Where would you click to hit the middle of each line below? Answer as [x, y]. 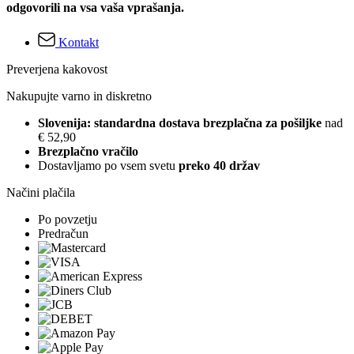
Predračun [63, 233]
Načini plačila [41, 192]
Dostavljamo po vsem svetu [108, 165]
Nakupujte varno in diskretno [79, 96]
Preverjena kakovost [57, 69]
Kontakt [79, 42]
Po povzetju [68, 219]
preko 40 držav [219, 165]
